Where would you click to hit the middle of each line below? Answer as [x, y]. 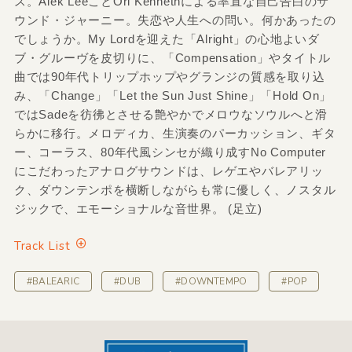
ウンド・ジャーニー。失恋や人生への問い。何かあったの [175, 20]
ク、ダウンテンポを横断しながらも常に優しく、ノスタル [175, 190]
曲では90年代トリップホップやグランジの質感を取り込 [169, 77]
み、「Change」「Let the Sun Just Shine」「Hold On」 [173, 96]
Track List [42, 246]
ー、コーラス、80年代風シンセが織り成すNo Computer [170, 152]
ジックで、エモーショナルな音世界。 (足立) [138, 209]
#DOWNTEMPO [211, 282]
